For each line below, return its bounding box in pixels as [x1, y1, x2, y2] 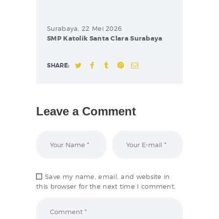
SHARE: [47, 62, 69, 70]
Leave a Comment [36, 104, 136, 118]
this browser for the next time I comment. [36, 182, 176, 191]
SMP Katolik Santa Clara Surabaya [47, 34, 163, 43]
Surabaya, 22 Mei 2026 [47, 24, 122, 32]
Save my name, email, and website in [45, 173, 170, 181]
